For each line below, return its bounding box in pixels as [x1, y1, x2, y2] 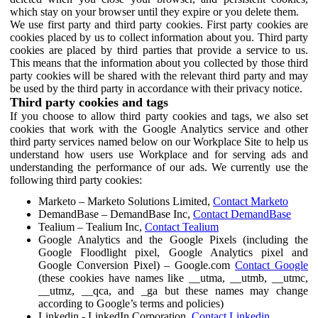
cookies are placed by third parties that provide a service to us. [10, 43, 308, 56]
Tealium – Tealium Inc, [38, 220, 145, 233]
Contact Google [235, 258, 309, 271]
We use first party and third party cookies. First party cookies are [10, 18, 308, 31]
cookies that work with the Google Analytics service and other [10, 122, 308, 135]
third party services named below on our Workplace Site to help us [10, 135, 308, 148]
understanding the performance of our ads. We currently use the [10, 160, 308, 173]
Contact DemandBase [193, 207, 291, 220]
